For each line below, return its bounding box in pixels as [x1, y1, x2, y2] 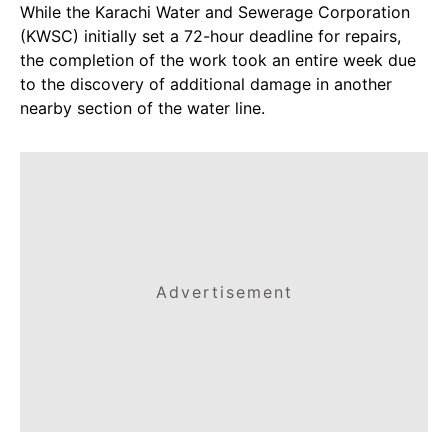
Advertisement [155, 282, 293, 303]
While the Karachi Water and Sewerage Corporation [20, 2, 410, 23]
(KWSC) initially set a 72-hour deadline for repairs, [20, 26, 401, 47]
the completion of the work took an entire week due [20, 50, 416, 71]
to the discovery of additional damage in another [20, 74, 392, 95]
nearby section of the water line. [20, 98, 265, 119]
